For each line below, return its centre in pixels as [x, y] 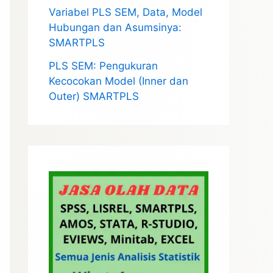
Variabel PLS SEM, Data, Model [126, 12]
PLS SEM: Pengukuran [103, 66]
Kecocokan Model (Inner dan [119, 81]
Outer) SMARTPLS [94, 97]
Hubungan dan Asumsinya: [115, 28]
